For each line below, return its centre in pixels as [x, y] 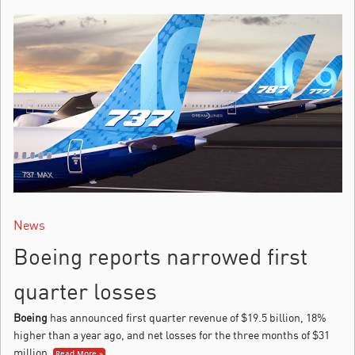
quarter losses [85, 291]
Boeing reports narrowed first [160, 256]
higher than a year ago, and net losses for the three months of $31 [172, 334]
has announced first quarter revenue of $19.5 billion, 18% [187, 317]
